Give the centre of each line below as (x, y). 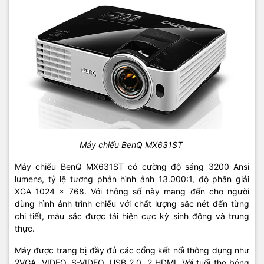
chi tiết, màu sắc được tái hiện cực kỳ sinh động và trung (132, 216)
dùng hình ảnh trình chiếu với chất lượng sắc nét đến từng (132, 203)
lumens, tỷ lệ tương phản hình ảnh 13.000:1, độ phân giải (132, 179)
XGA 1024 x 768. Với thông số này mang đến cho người (132, 191)
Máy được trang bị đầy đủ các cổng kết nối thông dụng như (132, 250)
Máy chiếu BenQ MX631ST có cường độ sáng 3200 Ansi (132, 166)
